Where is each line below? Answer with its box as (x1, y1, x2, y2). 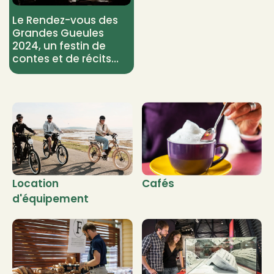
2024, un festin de (12, 39, 106, 54)
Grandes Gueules (12, 26, 104, 41)
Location (12, 176, 59, 191)
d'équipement (12, 191, 89, 206)
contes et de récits (12, 51, 111, 67)
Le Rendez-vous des (12, 13, 118, 28)
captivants (12, 64, 70, 80)
